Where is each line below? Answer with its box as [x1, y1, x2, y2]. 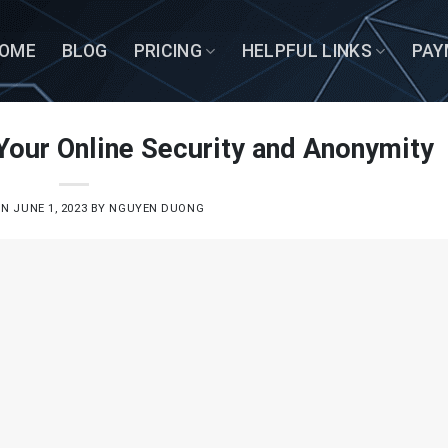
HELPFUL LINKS [241, 41, 373, 61]
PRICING [133, 41, 202, 61]
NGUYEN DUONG [109, 202, 205, 215]
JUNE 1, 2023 [13, 202, 88, 215]
